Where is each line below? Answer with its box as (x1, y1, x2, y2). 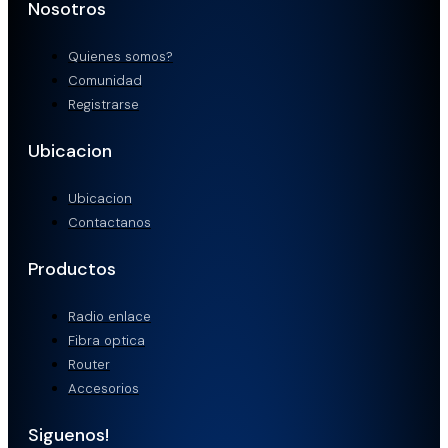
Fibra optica (68, 331, 145, 349)
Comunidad (68, 71, 142, 89)
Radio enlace (68, 307, 151, 325)
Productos (28, 256, 116, 281)
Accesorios (68, 379, 139, 397)
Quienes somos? (68, 47, 173, 65)
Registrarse (68, 95, 139, 113)
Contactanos (68, 213, 151, 231)
